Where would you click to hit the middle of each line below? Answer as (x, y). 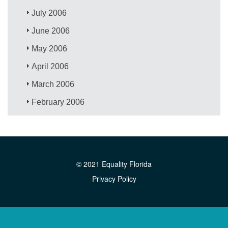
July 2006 (49, 13)
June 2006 (51, 31)
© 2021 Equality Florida (114, 164)
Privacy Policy (114, 178)
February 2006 (58, 102)
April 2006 (50, 66)
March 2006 (53, 84)
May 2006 (50, 48)
